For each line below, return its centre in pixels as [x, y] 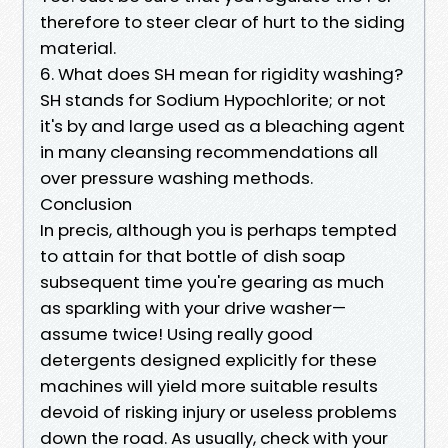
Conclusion [86, 203]
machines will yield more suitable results [209, 385]
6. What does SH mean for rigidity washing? [221, 73]
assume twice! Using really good [176, 333]
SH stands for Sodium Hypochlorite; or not [213, 99]
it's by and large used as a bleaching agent [222, 125]
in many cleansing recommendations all [209, 151]
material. [78, 47]
